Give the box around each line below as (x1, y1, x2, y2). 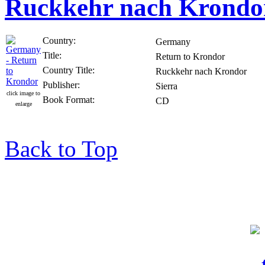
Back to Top (5, 136, 118, 162)
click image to (7, 90, 40, 97)
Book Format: (43, 95, 95, 105)
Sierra (156, 81, 177, 92)
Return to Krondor (156, 51, 225, 62)
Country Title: (43, 65, 95, 76)
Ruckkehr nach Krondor (156, 66, 247, 77)
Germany (156, 37, 190, 47)
